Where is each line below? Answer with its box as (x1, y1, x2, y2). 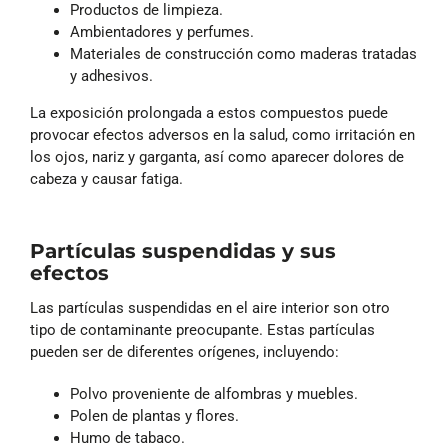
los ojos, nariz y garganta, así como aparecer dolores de (30, 147, 404, 166)
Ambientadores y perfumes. (70, 22, 254, 41)
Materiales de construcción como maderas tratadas (70, 44, 417, 63)
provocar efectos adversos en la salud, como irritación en (30, 125, 415, 144)
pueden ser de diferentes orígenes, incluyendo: (30, 343, 339, 361)
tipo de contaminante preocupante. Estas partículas (30, 321, 375, 339)
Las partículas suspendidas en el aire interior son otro (30, 299, 390, 317)
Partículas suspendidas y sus (30, 238, 336, 263)
